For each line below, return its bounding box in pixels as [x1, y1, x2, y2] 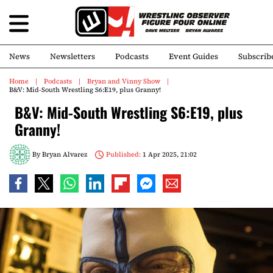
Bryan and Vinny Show [87, 77, 160, 86]
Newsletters [50, 51, 95, 62]
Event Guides [169, 51, 218, 62]
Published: [105, 149, 141, 159]
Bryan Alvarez [42, 149, 87, 159]
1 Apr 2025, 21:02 [140, 149, 197, 159]
